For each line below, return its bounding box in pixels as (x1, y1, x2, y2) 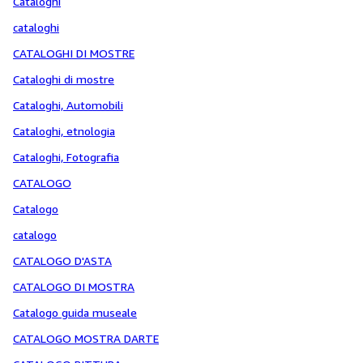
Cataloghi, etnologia (13, 124, 115, 138)
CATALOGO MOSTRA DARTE (13, 331, 159, 345)
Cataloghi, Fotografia (13, 150, 119, 164)
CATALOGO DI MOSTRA (13, 280, 135, 293)
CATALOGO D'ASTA (13, 254, 112, 267)
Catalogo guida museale (13, 305, 137, 319)
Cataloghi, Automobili (13, 98, 123, 112)
